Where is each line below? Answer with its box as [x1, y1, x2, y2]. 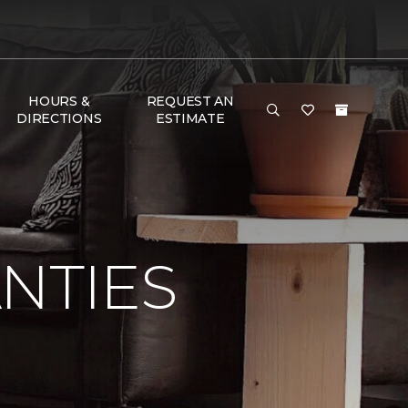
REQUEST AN [146, 93, 234, 109]
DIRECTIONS [16, 110, 102, 127]
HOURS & [28, 93, 90, 109]
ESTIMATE [155, 110, 225, 127]
